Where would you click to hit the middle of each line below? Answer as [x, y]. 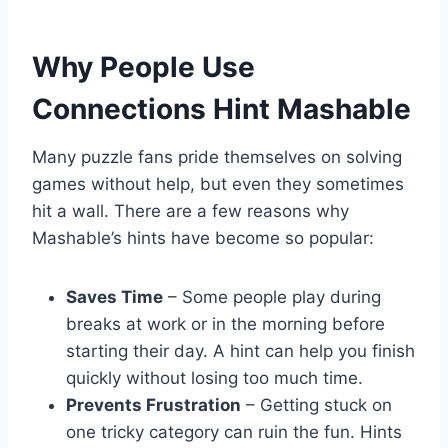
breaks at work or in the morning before [225, 324]
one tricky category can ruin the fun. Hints [234, 432]
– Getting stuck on [316, 405]
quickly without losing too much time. [214, 378]
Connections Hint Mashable [221, 109]
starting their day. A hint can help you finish [240, 351]
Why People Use [143, 67]
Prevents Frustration [153, 405]
